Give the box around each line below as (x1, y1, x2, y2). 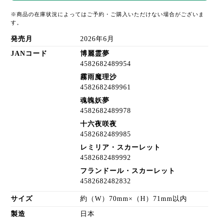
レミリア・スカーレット (80, 144, 161, 152)
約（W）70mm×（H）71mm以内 (80, 195, 187, 203)
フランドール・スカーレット (80, 167, 175, 175)
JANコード (11, 50, 48, 58)
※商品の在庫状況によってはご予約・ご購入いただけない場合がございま (11, 11, 205, 18)
